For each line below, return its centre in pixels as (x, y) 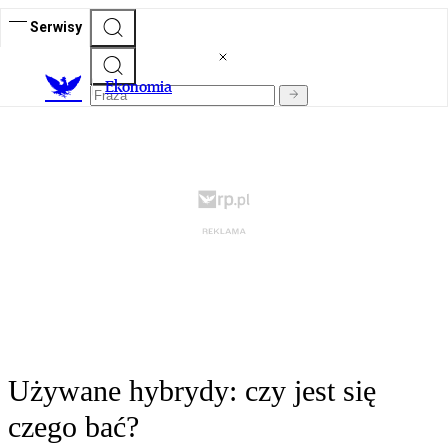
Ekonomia (138, 87)
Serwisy (56, 26)
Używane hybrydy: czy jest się (192, 391)
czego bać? (73, 427)
